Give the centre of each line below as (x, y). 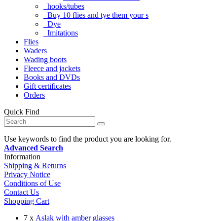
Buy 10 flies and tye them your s (96, 15)
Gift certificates (47, 86)
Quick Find (22, 111)
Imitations (61, 33)
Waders (35, 50)
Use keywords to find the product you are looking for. (88, 139)
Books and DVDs (52, 77)
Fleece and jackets (52, 68)
